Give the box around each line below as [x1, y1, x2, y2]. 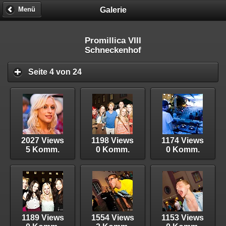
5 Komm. [26, 145, 60, 154]
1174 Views [161, 136, 204, 145]
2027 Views [21, 136, 65, 145]
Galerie [99, 5, 127, 14]
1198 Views [91, 136, 134, 145]
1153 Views [161, 213, 204, 222]
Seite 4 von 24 [28, 68, 82, 77]
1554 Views [91, 213, 134, 222]
